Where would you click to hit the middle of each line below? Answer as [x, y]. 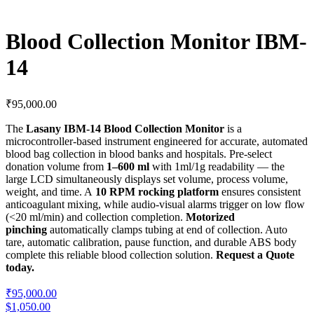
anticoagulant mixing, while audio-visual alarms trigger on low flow [155, 204]
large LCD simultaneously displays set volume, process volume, [147, 179]
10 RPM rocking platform [157, 191]
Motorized [210, 217]
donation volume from [56, 166]
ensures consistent [260, 191]
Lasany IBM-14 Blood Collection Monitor [125, 128]
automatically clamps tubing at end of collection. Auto [167, 229]
